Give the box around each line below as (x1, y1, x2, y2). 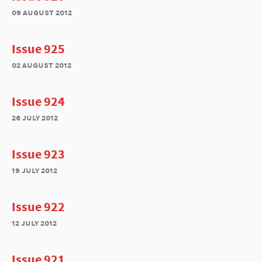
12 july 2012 (12, 217, 57, 228)
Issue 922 (12, 198, 65, 215)
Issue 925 (12, 40, 65, 57)
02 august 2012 (12, 59, 71, 70)
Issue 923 (12, 146, 65, 162)
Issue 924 (12, 93, 65, 109)
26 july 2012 (12, 112, 58, 123)
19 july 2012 (12, 164, 57, 175)
